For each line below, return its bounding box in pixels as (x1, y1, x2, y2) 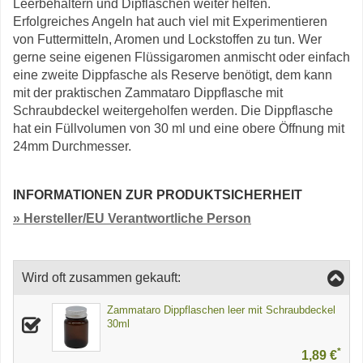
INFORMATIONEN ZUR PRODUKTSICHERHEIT (13, 188, 302, 202)
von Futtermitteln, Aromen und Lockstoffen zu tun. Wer (13, 32, 322, 46)
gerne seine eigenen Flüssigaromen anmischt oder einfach (13, 50, 350, 64)
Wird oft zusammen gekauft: (22, 271, 181, 284)
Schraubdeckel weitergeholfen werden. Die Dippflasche (13, 104, 333, 117)
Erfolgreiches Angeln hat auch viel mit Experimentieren (13, 15, 327, 28)
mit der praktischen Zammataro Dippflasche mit (13, 86, 283, 100)
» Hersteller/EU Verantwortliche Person (13, 211, 251, 225)
